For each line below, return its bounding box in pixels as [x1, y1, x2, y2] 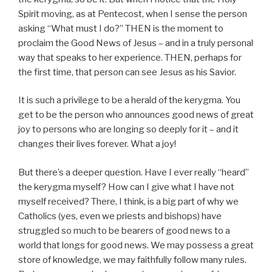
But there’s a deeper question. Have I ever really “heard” [18, 166, 249, 178]
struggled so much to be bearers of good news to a [18, 225, 230, 236]
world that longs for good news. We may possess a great [18, 239, 254, 251]
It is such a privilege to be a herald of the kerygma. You [18, 95, 240, 106]
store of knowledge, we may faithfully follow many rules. [18, 254, 246, 265]
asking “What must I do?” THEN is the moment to [18, 22, 223, 34]
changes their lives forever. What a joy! [18, 138, 176, 149]
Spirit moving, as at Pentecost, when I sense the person [18, 8, 247, 19]
